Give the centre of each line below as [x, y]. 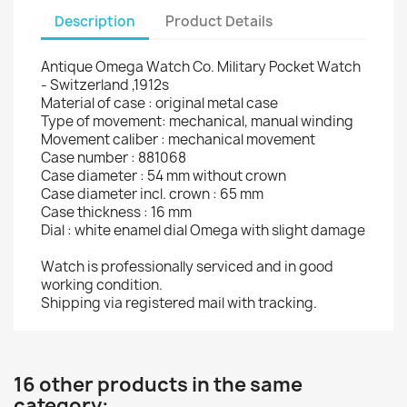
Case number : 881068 [114, 158]
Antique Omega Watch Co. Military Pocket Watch [201, 67]
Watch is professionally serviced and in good [187, 267]
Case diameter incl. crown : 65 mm [152, 194]
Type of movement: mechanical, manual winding [197, 121]
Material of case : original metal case [159, 103]
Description [95, 21]
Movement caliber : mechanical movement [178, 139]
